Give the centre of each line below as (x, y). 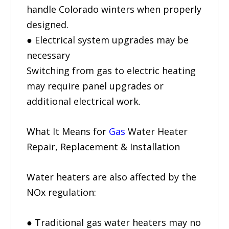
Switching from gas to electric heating (111, 71)
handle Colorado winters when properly (114, 9)
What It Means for (68, 132)
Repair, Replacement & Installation (104, 147)
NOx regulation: (62, 192)
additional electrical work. (84, 101)
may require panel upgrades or (95, 86)
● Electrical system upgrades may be (108, 40)
